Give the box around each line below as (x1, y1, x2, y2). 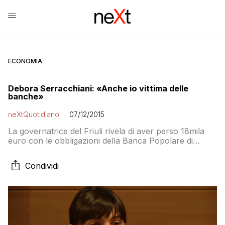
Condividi (25, 161, 59, 171)
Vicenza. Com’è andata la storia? (8, 145, 132, 155)
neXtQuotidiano (8, 110, 59, 119)
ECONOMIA (8, 57, 42, 65)
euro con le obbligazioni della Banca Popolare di (8, 136, 193, 146)
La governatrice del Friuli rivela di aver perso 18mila (8, 126, 204, 136)
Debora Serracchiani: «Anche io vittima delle (8, 83, 188, 93)
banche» (8, 91, 44, 101)
